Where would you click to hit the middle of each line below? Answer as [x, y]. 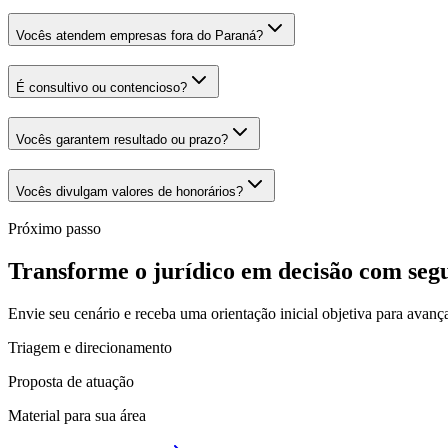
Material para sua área [77, 416]
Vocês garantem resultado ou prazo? [122, 139]
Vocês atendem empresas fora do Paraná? [139, 36]
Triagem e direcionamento [90, 348]
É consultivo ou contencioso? [101, 88]
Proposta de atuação [71, 382]
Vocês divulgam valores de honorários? [129, 191]
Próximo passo [54, 229]
